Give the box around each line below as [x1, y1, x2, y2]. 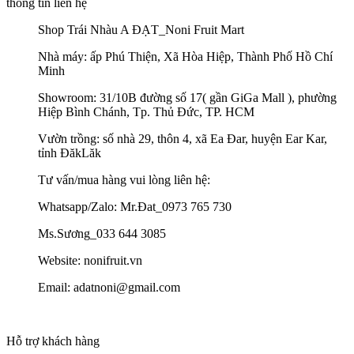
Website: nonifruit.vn [38, 254, 142, 268]
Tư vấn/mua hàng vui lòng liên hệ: [38, 173, 210, 187]
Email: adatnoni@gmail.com [38, 281, 180, 295]
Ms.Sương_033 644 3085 [38, 227, 166, 241]
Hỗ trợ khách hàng [6, 334, 100, 348]
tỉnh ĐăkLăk [38, 146, 101, 160]
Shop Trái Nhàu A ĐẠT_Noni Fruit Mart [38, 23, 244, 37]
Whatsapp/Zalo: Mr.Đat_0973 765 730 [38, 200, 232, 214]
